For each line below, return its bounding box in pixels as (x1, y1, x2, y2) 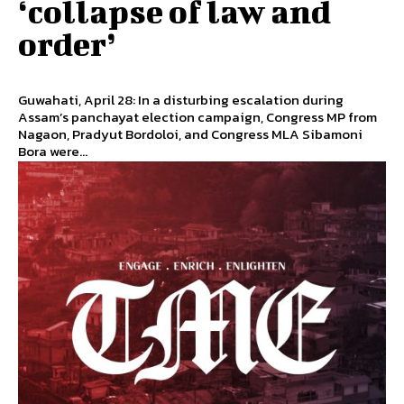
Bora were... (18, 140, 87, 161)
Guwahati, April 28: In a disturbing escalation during (18, 88, 344, 110)
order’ (18, 23, 116, 62)
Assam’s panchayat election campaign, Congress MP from (18, 106, 377, 127)
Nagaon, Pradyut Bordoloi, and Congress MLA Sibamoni (18, 123, 363, 144)
